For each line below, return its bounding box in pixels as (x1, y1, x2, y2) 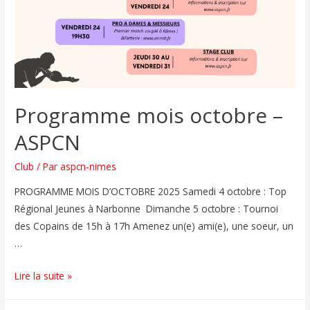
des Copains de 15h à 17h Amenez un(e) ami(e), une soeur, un (15, 219, 294, 233)
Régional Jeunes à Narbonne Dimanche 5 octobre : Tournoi (15, 202, 279, 216)
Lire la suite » (15, 269, 73, 283)
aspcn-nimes (60, 160, 117, 174)
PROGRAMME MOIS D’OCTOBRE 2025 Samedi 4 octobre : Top (15, 185, 287, 199)
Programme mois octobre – (15, 101, 284, 130)
